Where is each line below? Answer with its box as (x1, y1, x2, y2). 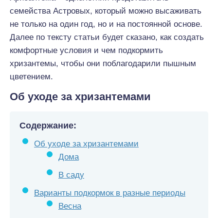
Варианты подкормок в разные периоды (34, 188, 185, 198)
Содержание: (19, 121, 76, 130)
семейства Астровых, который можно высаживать (10, 6, 201, 16)
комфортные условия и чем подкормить (10, 46, 163, 55)
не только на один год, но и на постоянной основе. (10, 19, 202, 29)
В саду (58, 170, 84, 180)
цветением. (10, 72, 53, 81)
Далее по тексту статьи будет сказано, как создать (10, 33, 204, 42)
